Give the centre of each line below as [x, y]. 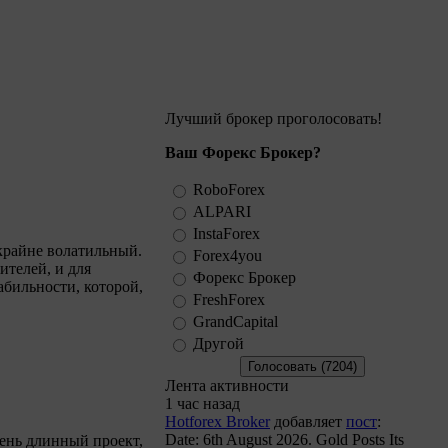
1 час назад [202, 403]
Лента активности [227, 385]
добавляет [308, 421]
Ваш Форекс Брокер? [243, 152]
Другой [218, 343]
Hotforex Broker [217, 421]
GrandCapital [235, 321]
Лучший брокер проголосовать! [273, 118]
